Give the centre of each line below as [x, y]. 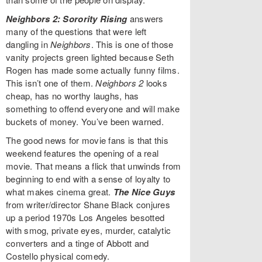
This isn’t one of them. [51, 83]
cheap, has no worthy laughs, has [73, 96]
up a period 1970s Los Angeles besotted [85, 217]
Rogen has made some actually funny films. [93, 70]
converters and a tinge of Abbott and [77, 243]
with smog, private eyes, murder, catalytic [89, 230]
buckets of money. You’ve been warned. [85, 121]
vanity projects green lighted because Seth [90, 57]
